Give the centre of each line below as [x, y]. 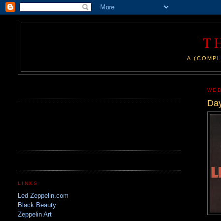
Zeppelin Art [35, 214]
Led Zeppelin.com [43, 195]
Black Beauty [37, 205]
